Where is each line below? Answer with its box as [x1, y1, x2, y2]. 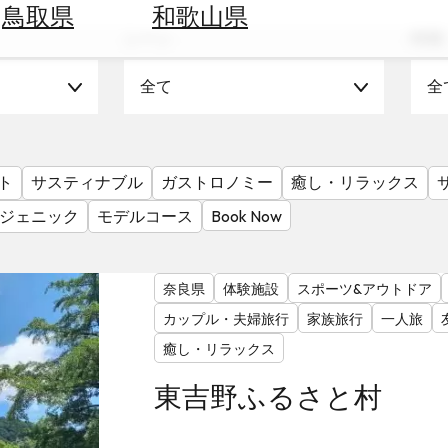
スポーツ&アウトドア [296, 280, 432, 299]
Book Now [211, 205, 282, 226]
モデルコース [97, 205, 193, 226]
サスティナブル [31, 172, 143, 192]
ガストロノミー [161, 172, 273, 192]
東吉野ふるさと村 [153, 379, 382, 415]
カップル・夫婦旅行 [162, 310, 289, 329]
